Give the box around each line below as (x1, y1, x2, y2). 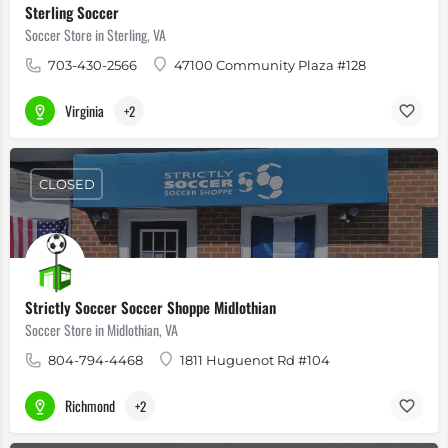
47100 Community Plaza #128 (174, 57, 366, 73)
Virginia (65, 99, 104, 121)
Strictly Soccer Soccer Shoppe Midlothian (25, 296, 276, 318)
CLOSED (38, 175, 95, 192)
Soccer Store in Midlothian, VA (25, 319, 178, 340)
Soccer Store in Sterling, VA (25, 24, 166, 45)
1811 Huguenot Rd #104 (180, 352, 330, 368)
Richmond (65, 394, 115, 416)
